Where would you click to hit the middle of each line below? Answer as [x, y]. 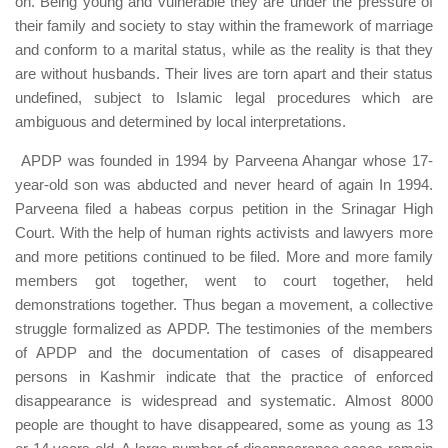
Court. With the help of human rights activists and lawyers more [224, 232]
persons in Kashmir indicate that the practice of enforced [224, 376]
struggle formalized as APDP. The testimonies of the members [224, 328]
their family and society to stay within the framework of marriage [224, 25]
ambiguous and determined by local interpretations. [180, 121]
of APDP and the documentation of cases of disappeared [224, 352]
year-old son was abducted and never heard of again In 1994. [224, 184]
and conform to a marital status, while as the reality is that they [224, 49]
